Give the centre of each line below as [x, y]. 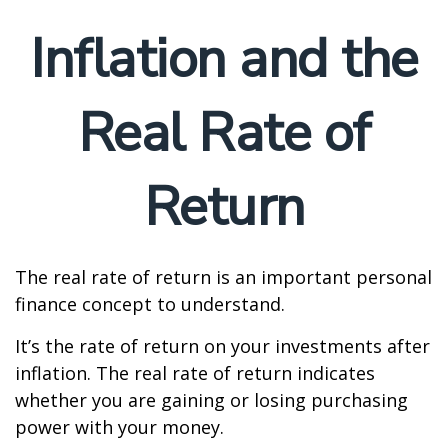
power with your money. [119, 427]
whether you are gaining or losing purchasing [211, 400]
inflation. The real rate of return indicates [195, 373]
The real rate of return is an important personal [223, 277]
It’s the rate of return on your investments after [222, 346]
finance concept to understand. [150, 304]
